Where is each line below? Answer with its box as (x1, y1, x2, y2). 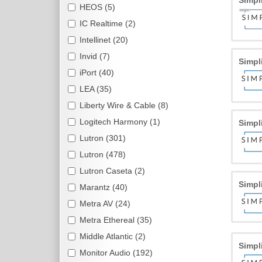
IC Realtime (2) (80, 19, 136, 28)
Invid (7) (80, 51, 110, 61)
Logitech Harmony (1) (80, 117, 160, 126)
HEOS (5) (80, 2, 115, 12)
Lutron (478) (80, 150, 126, 159)
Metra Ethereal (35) (80, 215, 152, 225)
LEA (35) (80, 84, 112, 94)
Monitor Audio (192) (80, 248, 153, 257)
